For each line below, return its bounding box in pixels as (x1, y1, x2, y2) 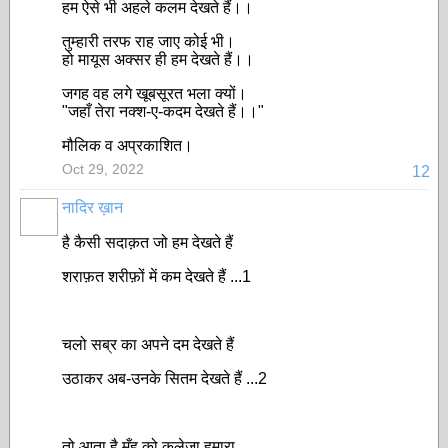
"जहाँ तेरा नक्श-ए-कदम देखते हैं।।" (62, 103, 264, 120)
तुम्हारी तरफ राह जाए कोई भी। (62, 33, 235, 50)
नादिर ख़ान (62, 199, 123, 216)
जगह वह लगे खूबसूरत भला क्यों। (62, 85, 247, 102)
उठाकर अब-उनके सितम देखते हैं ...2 (62, 370, 267, 387)
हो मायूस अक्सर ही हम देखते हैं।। (62, 51, 254, 68)
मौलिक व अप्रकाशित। (62, 137, 193, 154)
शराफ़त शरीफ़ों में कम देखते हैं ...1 (62, 268, 251, 285)
